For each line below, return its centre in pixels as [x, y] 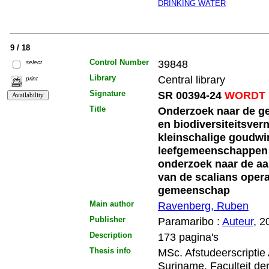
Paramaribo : [190, 221]
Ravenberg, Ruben [203, 205]
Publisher [107, 219]
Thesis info [110, 250]
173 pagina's [188, 237]
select [34, 62]
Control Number [119, 62]
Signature [107, 93]
